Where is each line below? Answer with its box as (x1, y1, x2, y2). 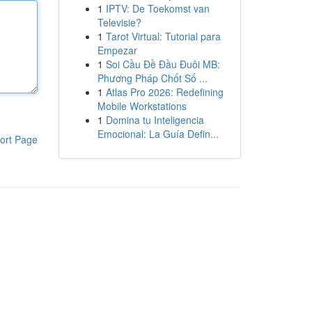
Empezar (97, 43, 137, 57)
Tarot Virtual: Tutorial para (105, 29, 221, 43)
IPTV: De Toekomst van (105, 1, 210, 15)
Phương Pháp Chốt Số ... (97, 71, 208, 85)
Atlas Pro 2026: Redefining (105, 85, 224, 99)
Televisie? (97, 15, 141, 29)
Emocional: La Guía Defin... (97, 127, 219, 141)
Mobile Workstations (97, 99, 187, 113)
